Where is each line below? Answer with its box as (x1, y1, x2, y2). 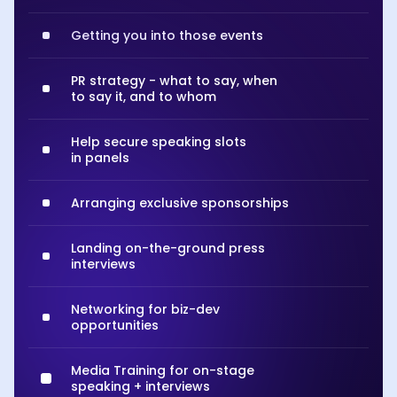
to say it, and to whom (71, 87, 216, 105)
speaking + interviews (71, 377, 210, 395)
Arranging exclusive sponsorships (71, 193, 289, 212)
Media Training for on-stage (71, 361, 254, 379)
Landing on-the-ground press (71, 238, 265, 257)
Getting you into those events (71, 26, 263, 44)
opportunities (71, 315, 159, 334)
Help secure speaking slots (71, 132, 246, 151)
